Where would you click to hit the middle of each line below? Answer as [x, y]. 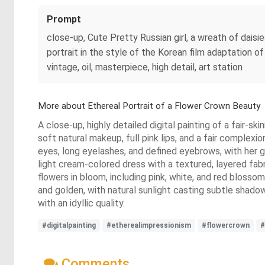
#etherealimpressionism [149, 225]
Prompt [64, 19]
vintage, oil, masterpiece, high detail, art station [145, 67]
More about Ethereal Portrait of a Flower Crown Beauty [149, 106]
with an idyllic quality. [81, 203]
